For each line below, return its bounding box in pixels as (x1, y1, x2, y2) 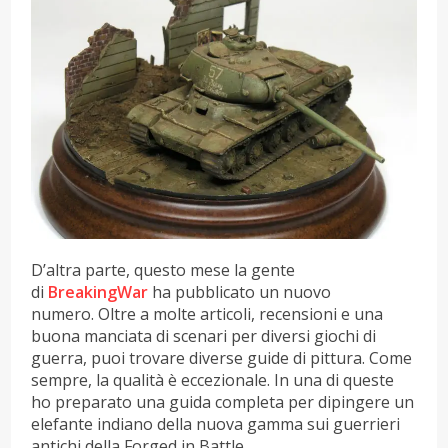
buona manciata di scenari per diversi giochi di (31, 325, 377, 348)
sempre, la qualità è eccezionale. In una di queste (31, 369, 395, 392)
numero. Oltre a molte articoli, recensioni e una (31, 303, 384, 326)
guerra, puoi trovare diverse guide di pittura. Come (31, 347, 413, 370)
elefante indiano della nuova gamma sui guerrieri (31, 413, 401, 436)
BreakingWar (48, 281, 149, 304)
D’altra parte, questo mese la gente (31, 259, 296, 282)
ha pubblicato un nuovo (152, 281, 332, 304)
